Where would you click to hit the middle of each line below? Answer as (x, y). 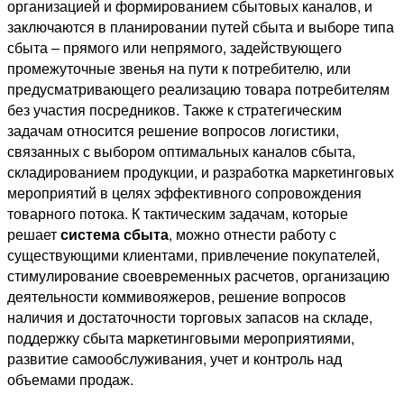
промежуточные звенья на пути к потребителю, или (179, 68)
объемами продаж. (70, 379)
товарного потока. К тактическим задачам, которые (178, 213)
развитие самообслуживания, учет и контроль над (174, 358)
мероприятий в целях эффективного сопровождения (184, 192)
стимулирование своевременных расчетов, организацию (198, 275)
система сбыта (115, 234)
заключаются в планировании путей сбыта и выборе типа (201, 26)
